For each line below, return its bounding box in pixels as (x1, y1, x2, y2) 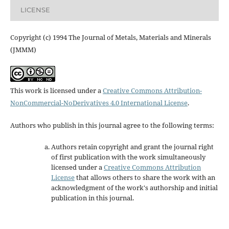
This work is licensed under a (10, 85, 103, 95)
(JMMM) (10, 44, 36, 54)
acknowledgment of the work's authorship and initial (51, 182, 218, 192)
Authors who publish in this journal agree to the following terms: (10, 120, 214, 130)
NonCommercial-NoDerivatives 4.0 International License (10, 98, 188, 107)
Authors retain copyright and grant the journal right (51, 142, 214, 151)
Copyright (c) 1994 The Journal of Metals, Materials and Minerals (10, 32, 211, 42)
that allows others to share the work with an (74, 172, 215, 182)
